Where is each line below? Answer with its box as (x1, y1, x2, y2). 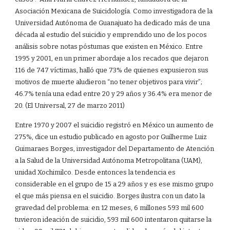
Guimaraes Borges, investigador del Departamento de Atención (15, 145, 215, 153)
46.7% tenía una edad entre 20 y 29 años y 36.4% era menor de (15, 90, 213, 98)
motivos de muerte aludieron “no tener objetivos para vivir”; (15, 78, 203, 86)
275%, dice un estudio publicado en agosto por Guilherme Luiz (15, 133, 207, 141)
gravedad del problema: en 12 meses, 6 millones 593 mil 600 (15, 204, 204, 212)
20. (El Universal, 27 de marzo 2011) (15, 102, 125, 110)
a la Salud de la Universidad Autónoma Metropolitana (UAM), (15, 157, 203, 165)
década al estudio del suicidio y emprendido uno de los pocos (15, 31, 207, 39)
